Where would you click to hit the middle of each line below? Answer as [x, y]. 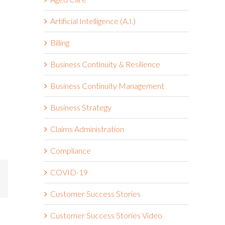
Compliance [71, 150]
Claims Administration [87, 129]
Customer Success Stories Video [106, 215]
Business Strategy [81, 107]
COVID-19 [69, 172]
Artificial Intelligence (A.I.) [93, 21]
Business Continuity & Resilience [105, 64]
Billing [60, 42]
